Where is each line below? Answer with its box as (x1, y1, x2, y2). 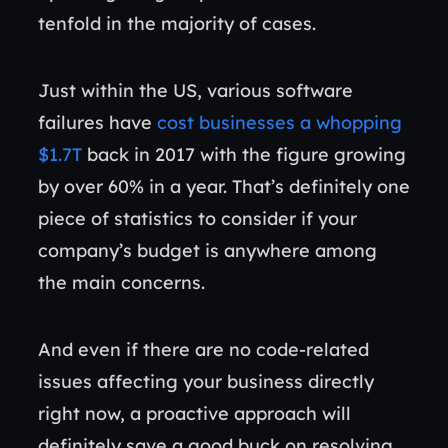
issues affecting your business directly (38, 370, 374, 393)
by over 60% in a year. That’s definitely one (38, 175, 410, 198)
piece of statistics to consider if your (38, 207, 357, 230)
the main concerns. (38, 271, 210, 294)
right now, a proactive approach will (38, 402, 351, 425)
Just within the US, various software (38, 79, 353, 102)
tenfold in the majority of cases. (38, 12, 321, 35)
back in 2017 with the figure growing (82, 143, 406, 166)
